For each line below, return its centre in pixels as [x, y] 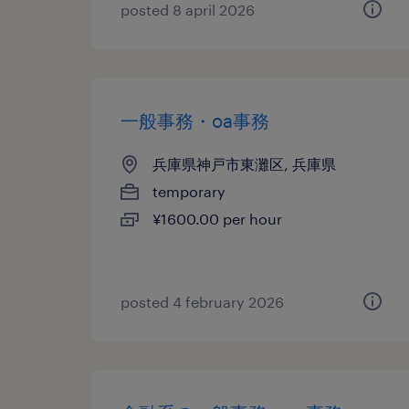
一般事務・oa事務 [195, 121]
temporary [189, 191]
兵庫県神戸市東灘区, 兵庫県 [244, 164]
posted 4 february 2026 [202, 302]
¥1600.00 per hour [217, 219]
